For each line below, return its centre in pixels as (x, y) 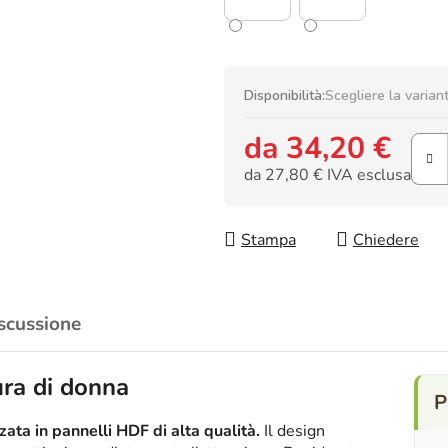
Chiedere (386, 240)
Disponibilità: (284, 96)
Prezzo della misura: (315, 200)
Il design (292, 431)
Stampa (268, 240)
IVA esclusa (367, 174)
